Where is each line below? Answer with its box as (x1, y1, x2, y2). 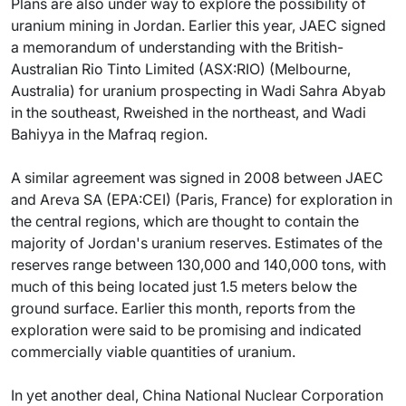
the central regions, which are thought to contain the (11, 212, 359, 230)
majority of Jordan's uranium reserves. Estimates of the (11, 234, 382, 252)
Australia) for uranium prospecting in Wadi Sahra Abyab (11, 82, 386, 100)
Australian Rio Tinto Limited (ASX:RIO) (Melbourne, (11, 60, 351, 78)
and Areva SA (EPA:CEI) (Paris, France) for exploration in (11, 190, 392, 208)
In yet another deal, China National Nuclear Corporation (11, 386, 383, 404)
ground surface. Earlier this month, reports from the (11, 299, 355, 317)
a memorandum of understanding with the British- (11, 38, 343, 56)
